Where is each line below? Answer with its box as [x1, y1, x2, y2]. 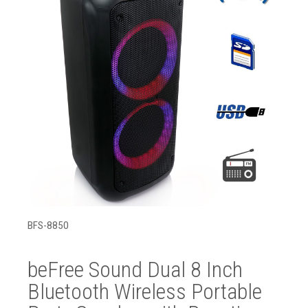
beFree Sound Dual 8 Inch [27, 256, 243, 283]
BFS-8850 [27, 219, 69, 232]
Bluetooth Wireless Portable [27, 278, 262, 305]
